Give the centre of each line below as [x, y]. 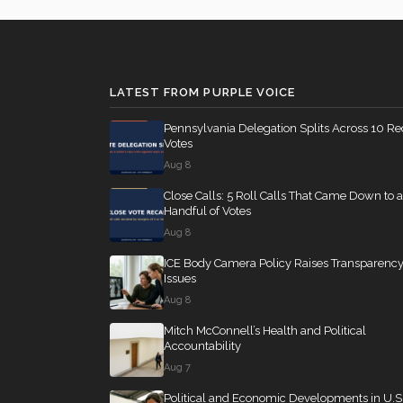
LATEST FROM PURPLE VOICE [202, 92]
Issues [180, 278]
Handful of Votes [207, 211]
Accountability [202, 346]
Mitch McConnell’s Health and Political [265, 331]
